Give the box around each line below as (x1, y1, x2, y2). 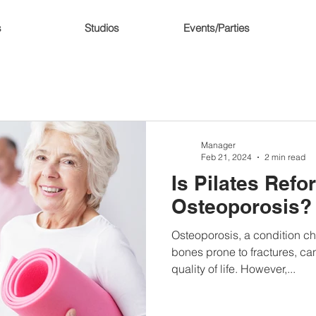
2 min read (265, 152, 305, 162)
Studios (84, 21, 119, 35)
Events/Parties (183, 21, 250, 35)
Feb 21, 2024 (201, 152, 252, 162)
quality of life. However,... (171, 262, 296, 276)
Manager (201, 140, 236, 150)
